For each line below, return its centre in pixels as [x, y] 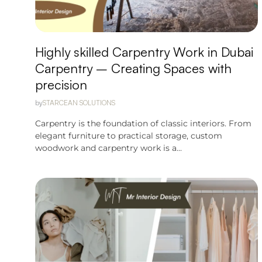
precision [61, 85]
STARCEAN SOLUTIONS [79, 103]
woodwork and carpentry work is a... [108, 148]
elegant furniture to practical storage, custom [129, 136]
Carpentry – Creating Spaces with [133, 68]
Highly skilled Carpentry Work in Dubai [144, 52]
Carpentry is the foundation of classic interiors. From [143, 123]
